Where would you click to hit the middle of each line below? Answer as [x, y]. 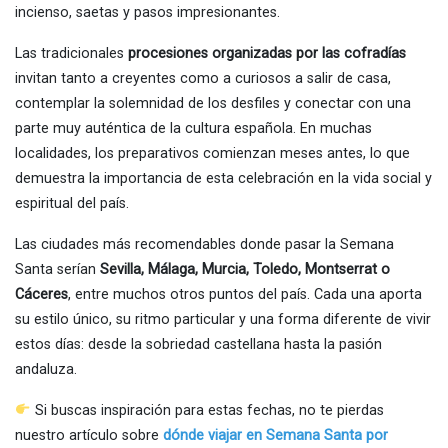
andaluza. [46, 369]
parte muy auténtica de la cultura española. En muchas [193, 128]
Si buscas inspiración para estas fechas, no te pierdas [208, 410]
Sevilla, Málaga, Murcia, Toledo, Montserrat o [245, 269]
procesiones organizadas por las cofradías [267, 53]
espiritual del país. [72, 203]
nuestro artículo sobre [89, 435]
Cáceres [41, 294]
